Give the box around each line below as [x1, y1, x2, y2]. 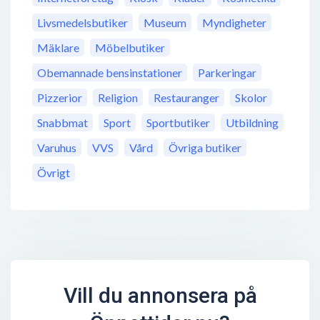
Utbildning [226, 116, 279, 130]
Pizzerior [37, 91, 82, 105]
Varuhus [37, 141, 76, 155]
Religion [98, 91, 138, 105]
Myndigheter [202, 16, 266, 30]
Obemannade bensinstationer [37, 66, 182, 80]
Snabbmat [37, 116, 88, 130]
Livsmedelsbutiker [37, 16, 128, 30]
